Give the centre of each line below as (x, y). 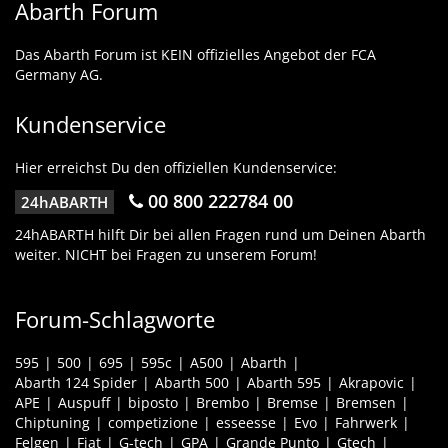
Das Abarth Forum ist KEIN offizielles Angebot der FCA (195, 55)
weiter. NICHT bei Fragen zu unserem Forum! (166, 255)
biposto (153, 403)
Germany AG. (59, 75)
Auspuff (84, 403)
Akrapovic (371, 383)
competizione (153, 423)
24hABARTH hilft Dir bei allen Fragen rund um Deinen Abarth (220, 235)
